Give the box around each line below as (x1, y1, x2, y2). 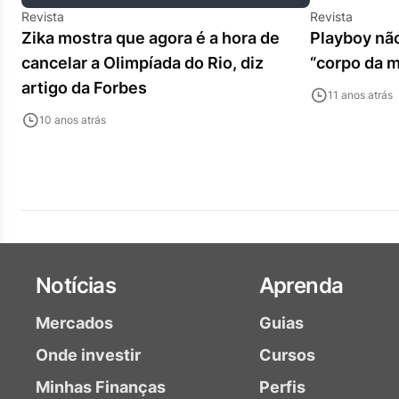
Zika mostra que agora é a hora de (21, 28, 280, 47)
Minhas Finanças (36, 378, 166, 396)
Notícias (36, 273, 117, 298)
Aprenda (258, 273, 344, 298)
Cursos (258, 346, 315, 364)
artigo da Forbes (21, 78, 147, 97)
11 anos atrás (328, 88, 393, 102)
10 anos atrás (39, 113, 106, 126)
